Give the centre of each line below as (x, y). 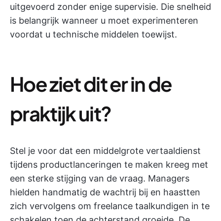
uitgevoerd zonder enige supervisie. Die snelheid (110, 7)
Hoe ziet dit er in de (91, 84)
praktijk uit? (61, 113)
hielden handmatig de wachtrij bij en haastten (105, 192)
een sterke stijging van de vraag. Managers (100, 178)
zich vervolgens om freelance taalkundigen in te (110, 206)
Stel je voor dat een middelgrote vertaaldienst (105, 151)
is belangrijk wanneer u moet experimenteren (104, 20)
